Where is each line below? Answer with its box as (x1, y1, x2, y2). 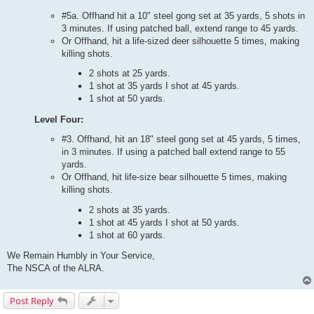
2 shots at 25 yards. (89, 68, 170, 79)
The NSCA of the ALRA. (7, 263, 104, 274)
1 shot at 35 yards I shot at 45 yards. (89, 81, 240, 92)
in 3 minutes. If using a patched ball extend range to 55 (62, 146, 285, 158)
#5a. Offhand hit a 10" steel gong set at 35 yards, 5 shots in (62, 10, 305, 21)
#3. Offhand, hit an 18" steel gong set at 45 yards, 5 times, (62, 134, 301, 145)
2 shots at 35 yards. (89, 204, 170, 215)
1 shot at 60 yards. (89, 229, 165, 240)
